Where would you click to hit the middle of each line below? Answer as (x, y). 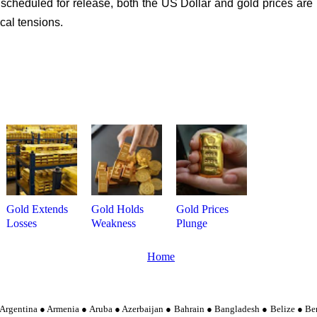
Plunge (192, 224)
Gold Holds (117, 209)
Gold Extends (37, 209)
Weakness (114, 224)
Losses (22, 224)
